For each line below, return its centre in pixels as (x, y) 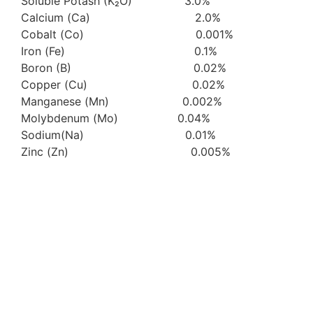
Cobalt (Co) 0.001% (127, 35)
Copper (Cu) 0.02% (123, 85)
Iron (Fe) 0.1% (119, 51)
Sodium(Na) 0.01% (118, 135)
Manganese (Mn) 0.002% (122, 102)
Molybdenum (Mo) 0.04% (116, 118)
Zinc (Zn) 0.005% (126, 152)
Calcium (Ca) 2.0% (121, 18)
